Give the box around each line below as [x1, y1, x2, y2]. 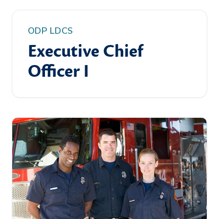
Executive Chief [28, 40, 143, 63]
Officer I [28, 60, 89, 83]
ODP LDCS [28, 25, 73, 37]
